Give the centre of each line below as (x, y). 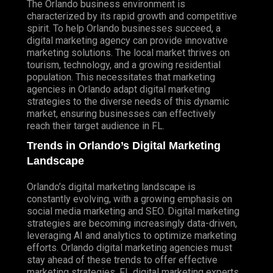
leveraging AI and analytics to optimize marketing (132, 236)
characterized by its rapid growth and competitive (132, 16)
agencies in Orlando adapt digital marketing (119, 90)
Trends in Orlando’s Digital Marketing (124, 146)
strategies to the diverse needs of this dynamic (128, 102)
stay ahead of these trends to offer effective (122, 260)
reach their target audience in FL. (96, 126)
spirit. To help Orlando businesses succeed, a (124, 29)
